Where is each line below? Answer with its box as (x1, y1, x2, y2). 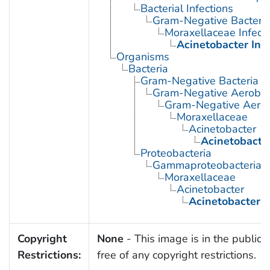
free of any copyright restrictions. (96, 247, 256, 262)
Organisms (116, 49, 169, 64)
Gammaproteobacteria (152, 157, 262, 172)
